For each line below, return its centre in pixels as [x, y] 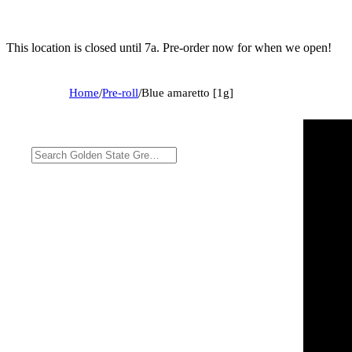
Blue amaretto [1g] [187, 92]
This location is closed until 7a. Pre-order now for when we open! [169, 47]
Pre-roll [120, 92]
